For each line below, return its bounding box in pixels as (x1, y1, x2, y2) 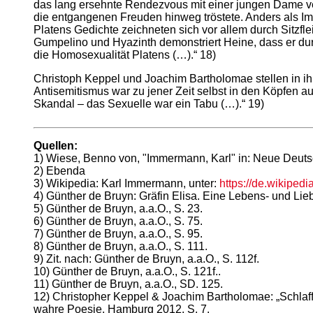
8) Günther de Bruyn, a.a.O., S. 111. (34, 240, 208, 252)
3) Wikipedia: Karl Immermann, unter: (34, 177, 219, 189)
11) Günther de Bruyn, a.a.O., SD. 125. (34, 277, 223, 290)
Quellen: (34, 139, 78, 152)
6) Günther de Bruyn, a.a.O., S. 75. (34, 214, 203, 227)
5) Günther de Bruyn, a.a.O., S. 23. (34, 202, 203, 214)
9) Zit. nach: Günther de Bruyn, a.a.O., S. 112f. (34, 252, 259, 265)
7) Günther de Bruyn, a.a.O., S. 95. (34, 227, 203, 240)
